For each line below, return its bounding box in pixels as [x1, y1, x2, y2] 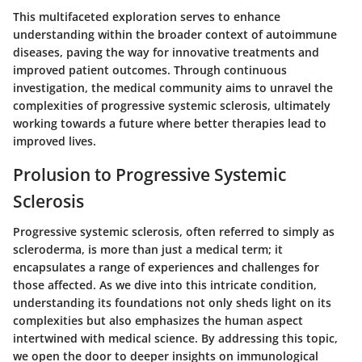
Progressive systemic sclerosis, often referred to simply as [13, 224, 335, 240]
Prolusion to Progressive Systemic [13, 162, 286, 186]
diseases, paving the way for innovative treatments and [13, 44, 319, 60]
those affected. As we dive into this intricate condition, [13, 277, 317, 293]
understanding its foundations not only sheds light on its [13, 295, 331, 311]
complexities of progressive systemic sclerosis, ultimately [13, 97, 330, 113]
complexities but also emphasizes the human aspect [13, 313, 303, 329]
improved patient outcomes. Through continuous [13, 61, 287, 78]
